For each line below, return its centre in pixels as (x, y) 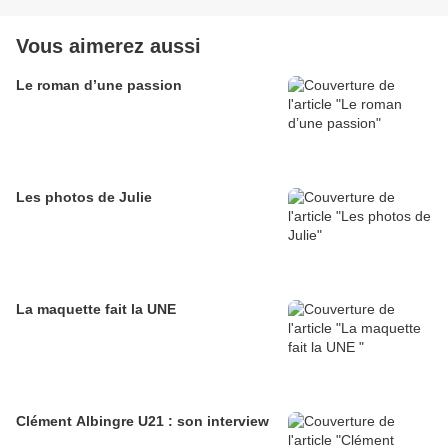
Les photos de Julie (84, 196)
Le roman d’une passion (99, 84)
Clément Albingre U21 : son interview (142, 420)
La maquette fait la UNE (140, 308)
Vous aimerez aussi (108, 45)
